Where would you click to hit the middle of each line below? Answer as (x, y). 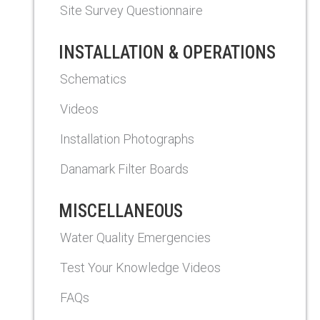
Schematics (93, 79)
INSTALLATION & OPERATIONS (167, 52)
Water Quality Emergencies (135, 237)
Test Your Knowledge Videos (140, 267)
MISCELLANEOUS (121, 211)
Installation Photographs (127, 139)
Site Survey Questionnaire (131, 10)
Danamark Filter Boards (124, 169)
